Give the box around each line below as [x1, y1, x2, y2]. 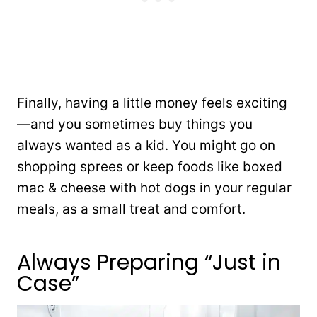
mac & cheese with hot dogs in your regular [17, 179, 292, 196]
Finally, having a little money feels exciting [17, 94, 287, 111]
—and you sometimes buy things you [17, 115, 253, 132]
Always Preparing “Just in [17, 247, 281, 277]
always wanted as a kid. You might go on [17, 137, 275, 154]
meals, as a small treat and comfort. [17, 200, 246, 217]
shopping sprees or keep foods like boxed [17, 158, 282, 175]
